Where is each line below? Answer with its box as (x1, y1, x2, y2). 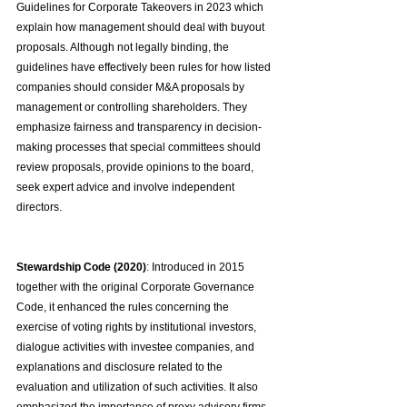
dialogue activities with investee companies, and (16, 341, 257, 354)
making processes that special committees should (16, 141, 263, 154)
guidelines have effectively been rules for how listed (16, 61, 273, 74)
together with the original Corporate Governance (16, 281, 257, 294)
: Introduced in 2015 (146, 261, 247, 274)
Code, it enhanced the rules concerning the (16, 301, 232, 314)
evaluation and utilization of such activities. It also (16, 381, 261, 394)
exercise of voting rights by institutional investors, (16, 321, 259, 334)
